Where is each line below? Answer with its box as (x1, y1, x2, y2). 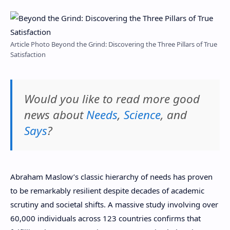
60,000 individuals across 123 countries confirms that (10, 213, 201, 223)
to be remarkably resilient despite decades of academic (10, 185, 204, 196)
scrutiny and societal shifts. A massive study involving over (10, 199, 218, 209)
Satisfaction (10, 50, 46, 60)
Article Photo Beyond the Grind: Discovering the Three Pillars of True (10, 40, 217, 49)
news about (24, 107, 86, 123)
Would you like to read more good (24, 91, 200, 107)
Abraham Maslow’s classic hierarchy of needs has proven (10, 171, 213, 182)
